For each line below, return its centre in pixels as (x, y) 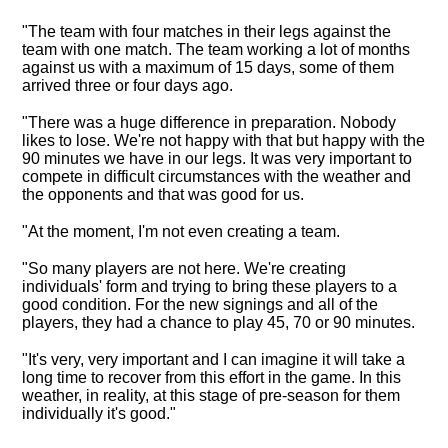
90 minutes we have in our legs (132, 158)
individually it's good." (99, 413)
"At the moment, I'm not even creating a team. (181, 231)
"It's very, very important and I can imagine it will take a (213, 359)
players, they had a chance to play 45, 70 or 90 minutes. (218, 322)
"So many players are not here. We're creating (184, 268)
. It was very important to (327, 158)
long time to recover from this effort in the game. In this (211, 377)
